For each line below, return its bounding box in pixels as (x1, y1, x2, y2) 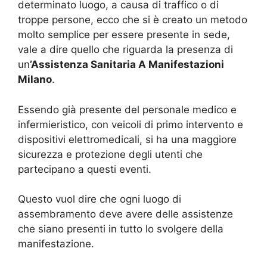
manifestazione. (18, 238, 94, 250)
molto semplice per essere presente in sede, (18, 29, 230, 41)
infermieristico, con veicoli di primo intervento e (18, 118, 243, 131)
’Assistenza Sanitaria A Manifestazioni (30, 58, 224, 71)
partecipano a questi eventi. (18, 163, 151, 175)
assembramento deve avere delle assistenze (18, 208, 233, 221)
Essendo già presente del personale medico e (18, 103, 237, 116)
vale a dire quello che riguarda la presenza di (18, 44, 233, 56)
